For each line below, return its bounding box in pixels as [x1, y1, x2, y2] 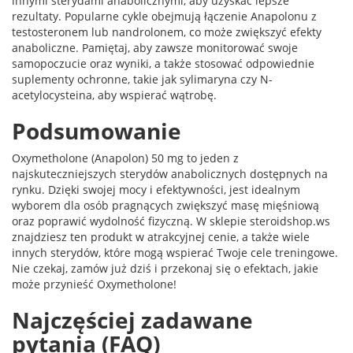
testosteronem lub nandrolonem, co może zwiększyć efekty [12, 24, 321, 39]
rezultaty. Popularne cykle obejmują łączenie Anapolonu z [12, 9, 317, 24]
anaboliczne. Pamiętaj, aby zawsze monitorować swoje [12, 40, 298, 55]
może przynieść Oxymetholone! [12, 277, 176, 292]
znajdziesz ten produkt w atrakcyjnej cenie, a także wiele [12, 229, 310, 244]
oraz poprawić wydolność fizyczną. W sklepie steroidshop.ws [12, 214, 330, 229]
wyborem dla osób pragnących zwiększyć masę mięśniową [12, 198, 319, 213]
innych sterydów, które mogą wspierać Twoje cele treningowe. [12, 245, 338, 260]
